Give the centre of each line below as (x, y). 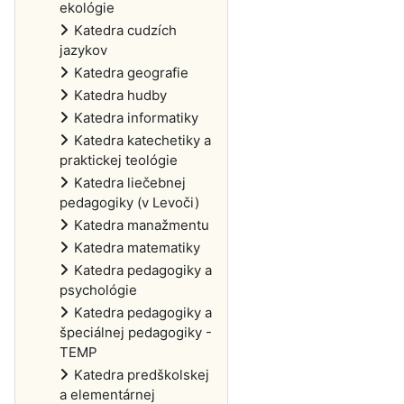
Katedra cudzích (125, 30)
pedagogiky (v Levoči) (129, 202)
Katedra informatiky (136, 118)
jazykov (83, 50)
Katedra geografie (131, 73)
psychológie (98, 290)
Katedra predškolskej (142, 375)
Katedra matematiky (137, 248)
